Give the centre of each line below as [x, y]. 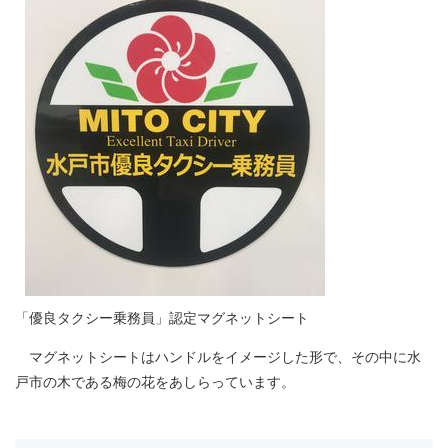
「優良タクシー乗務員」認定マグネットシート [162, 317]
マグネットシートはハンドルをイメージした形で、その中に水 [218, 356]
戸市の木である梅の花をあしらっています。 [155, 381]
